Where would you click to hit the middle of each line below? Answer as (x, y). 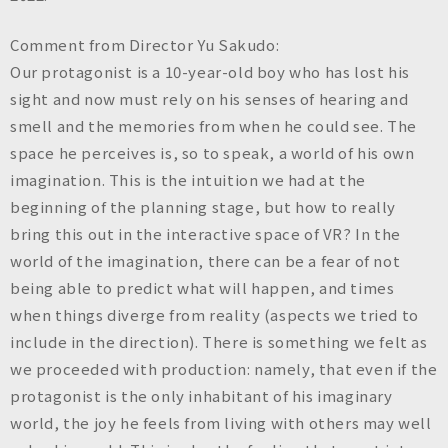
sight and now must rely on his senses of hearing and (209, 98)
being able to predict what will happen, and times (202, 287)
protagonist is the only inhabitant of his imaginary (201, 395)
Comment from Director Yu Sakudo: (145, 44)
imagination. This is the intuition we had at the (188, 179)
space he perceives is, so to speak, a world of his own (212, 152)
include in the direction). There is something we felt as (219, 341)
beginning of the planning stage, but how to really (203, 206)
